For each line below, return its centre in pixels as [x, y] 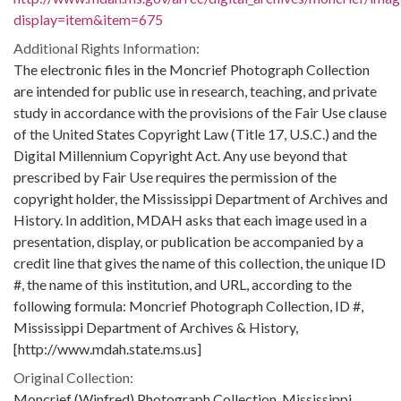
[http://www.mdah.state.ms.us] [107, 349]
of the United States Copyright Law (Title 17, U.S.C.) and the [195, 134]
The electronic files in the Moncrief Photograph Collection [192, 69]
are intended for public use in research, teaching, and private [195, 91]
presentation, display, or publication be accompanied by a [188, 241]
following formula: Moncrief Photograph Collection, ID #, [188, 306]
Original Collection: [73, 377]
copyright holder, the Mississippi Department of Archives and [200, 198]
